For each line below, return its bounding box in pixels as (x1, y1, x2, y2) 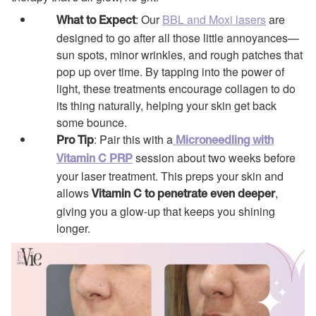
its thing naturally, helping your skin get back (56, 97, 276, 114)
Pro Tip (56, 135, 94, 146)
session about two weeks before (133, 149, 296, 166)
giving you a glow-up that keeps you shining (56, 202, 275, 219)
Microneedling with (176, 135, 274, 146)
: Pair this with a (94, 130, 173, 147)
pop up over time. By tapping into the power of (56, 63, 284, 80)
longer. (56, 219, 90, 236)
